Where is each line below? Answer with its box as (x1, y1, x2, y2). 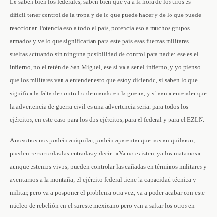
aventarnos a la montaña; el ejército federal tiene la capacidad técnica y (10, 176, 196, 183)
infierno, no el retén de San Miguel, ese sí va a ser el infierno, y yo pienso (10, 63, 201, 71)
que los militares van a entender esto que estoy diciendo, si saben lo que (10, 77, 198, 84)
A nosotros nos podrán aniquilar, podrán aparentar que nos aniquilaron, (10, 137, 195, 144)
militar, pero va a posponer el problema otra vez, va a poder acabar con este (10, 189, 205, 196)
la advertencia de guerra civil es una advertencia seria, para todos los (10, 103, 188, 110)
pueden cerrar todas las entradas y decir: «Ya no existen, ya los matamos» (10, 150, 201, 157)
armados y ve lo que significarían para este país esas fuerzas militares (10, 37, 189, 45)
